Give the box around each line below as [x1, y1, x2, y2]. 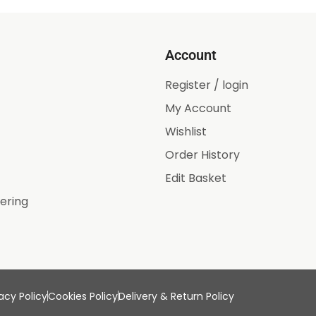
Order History [165, 146, 240, 163]
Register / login [165, 76, 248, 93]
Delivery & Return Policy [118, 288, 234, 303]
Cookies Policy [47, 288, 118, 303]
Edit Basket [165, 169, 226, 186]
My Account [165, 99, 231, 116]
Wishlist [165, 123, 207, 140]
